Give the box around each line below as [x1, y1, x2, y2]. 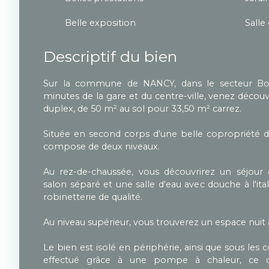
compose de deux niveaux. [43, 141, 160, 152]
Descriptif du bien [43, 47, 177, 65]
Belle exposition [65, 17, 136, 28]
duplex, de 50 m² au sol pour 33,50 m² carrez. [43, 103, 241, 114]
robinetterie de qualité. [43, 191, 142, 202]
